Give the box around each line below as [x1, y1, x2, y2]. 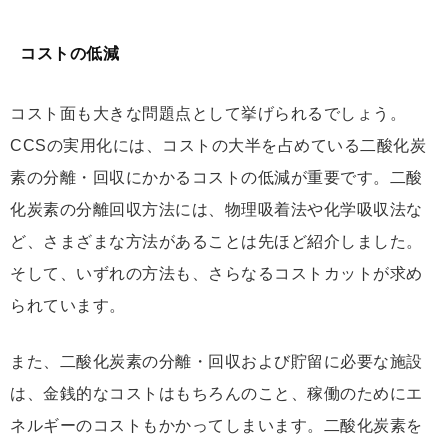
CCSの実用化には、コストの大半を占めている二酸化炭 [10, 136, 426, 154]
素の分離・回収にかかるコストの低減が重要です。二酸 [10, 168, 423, 186]
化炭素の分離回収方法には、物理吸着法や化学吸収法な [10, 200, 423, 218]
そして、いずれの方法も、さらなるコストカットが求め [10, 264, 423, 282]
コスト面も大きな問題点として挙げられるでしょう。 [10, 104, 406, 122]
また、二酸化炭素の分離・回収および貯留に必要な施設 [10, 352, 423, 370]
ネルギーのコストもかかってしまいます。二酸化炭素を [10, 416, 423, 434]
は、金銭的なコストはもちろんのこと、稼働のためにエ [10, 384, 423, 402]
